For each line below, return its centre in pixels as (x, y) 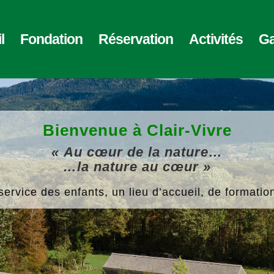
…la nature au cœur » (137, 166)
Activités (216, 39)
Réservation (135, 39)
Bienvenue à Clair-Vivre (137, 130)
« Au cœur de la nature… (137, 152)
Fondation (51, 39)
